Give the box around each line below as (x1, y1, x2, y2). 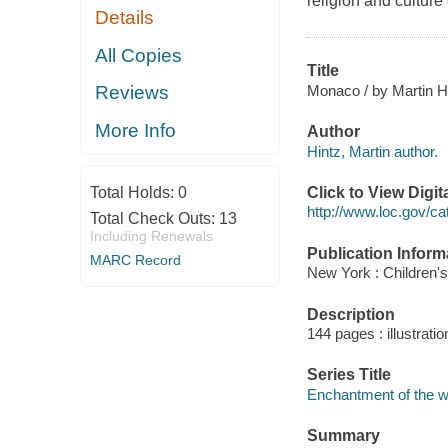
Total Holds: (89, 184, 178, 202)
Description (306, 305, 395, 323)
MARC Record (89, 252, 181, 269)
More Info (95, 119, 177, 141)
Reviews (95, 82, 170, 104)
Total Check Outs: (89, 210, 219, 228)
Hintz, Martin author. (306, 142, 438, 160)
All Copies (95, 44, 183, 66)
